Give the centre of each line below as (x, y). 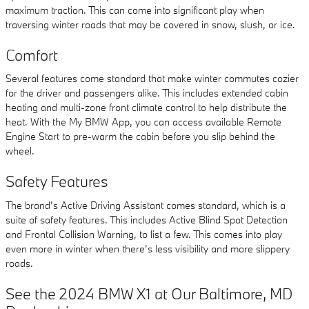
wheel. (20, 151)
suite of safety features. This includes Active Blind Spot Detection (147, 219)
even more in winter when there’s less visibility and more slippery (148, 248)
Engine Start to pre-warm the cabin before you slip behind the (140, 137)
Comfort (32, 54)
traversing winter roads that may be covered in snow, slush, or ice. (150, 24)
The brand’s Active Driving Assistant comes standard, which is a (146, 205)
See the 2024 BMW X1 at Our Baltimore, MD (149, 293)
